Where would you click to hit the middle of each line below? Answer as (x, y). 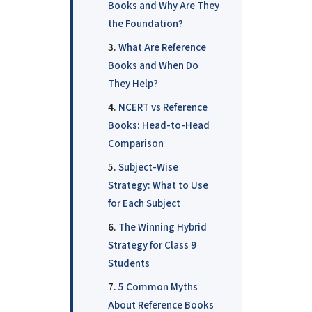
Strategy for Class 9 (152, 246)
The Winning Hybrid (162, 228)
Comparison (135, 144)
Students (128, 264)
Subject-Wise (148, 168)
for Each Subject (144, 204)
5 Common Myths (158, 288)
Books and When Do (153, 66)
